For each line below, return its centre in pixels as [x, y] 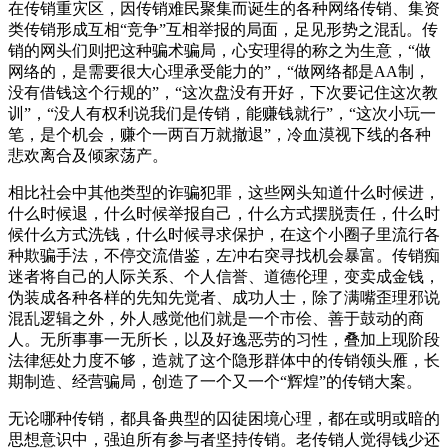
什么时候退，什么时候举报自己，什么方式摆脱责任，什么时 [224, 213]
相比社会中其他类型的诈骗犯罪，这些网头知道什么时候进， [224, 192]
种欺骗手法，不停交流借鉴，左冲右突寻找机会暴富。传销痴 [224, 255]
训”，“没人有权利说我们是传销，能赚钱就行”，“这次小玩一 [222, 113]
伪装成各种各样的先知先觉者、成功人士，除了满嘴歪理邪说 [224, 297]
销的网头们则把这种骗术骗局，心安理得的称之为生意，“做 [219, 50]
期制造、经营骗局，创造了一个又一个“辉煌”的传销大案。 [215, 381]
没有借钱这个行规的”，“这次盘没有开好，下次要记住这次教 [223, 92]
